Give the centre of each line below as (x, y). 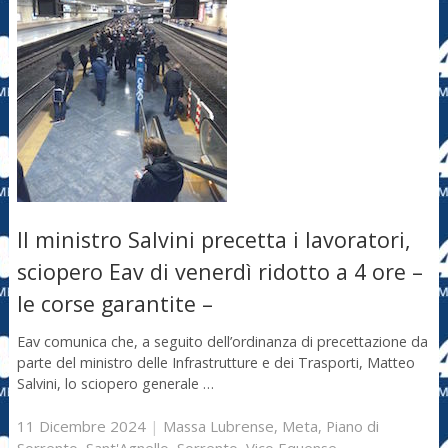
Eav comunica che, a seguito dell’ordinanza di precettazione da (222, 341)
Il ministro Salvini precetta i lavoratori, (213, 240)
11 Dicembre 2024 (81, 426)
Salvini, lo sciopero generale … (115, 383)
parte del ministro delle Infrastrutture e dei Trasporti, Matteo (215, 362)
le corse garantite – (114, 304)
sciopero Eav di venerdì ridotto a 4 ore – (219, 272)
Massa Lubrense (218, 426)
